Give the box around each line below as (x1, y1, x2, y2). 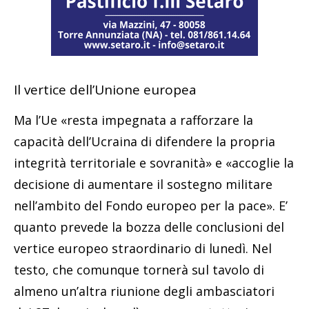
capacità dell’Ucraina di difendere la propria (14, 132, 275, 150)
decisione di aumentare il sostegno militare (14, 175, 272, 192)
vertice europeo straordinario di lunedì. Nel (14, 239, 272, 257)
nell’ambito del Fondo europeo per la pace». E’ (14, 197, 288, 214)
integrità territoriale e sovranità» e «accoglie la (14, 154, 294, 171)
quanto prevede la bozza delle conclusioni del (14, 218, 284, 235)
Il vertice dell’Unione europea (14, 80, 197, 99)
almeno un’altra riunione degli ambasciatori (14, 282, 275, 299)
